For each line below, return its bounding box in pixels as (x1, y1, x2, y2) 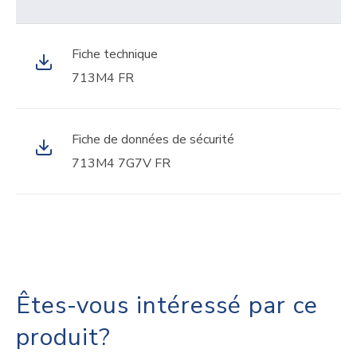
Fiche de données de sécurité (72, 131, 234, 148)
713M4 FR (72, 69, 134, 87)
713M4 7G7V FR (72, 155, 171, 172)
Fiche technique (72, 45, 158, 63)
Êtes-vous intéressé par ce (16, 289, 318, 322)
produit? (16, 321, 111, 354)
